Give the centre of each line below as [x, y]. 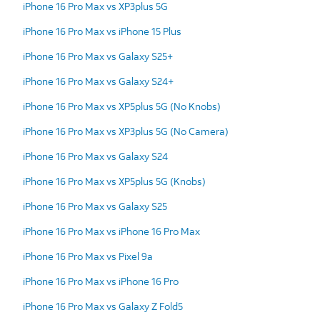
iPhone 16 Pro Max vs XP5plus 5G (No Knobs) [122, 106]
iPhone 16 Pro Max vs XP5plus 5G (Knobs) [114, 181]
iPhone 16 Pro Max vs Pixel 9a [88, 256]
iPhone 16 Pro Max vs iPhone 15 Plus [102, 31]
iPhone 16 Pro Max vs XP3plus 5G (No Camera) [126, 131]
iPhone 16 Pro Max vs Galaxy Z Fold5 [103, 306]
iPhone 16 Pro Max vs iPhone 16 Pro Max [111, 231]
